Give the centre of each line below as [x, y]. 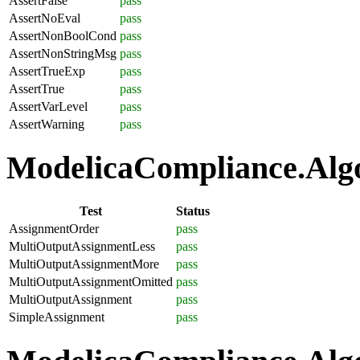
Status [193, 211]
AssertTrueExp [47, 71]
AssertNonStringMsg [63, 53]
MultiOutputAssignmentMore [84, 264]
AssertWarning [47, 124]
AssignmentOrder [54, 228]
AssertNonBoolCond [63, 35]
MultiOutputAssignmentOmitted [91, 281]
